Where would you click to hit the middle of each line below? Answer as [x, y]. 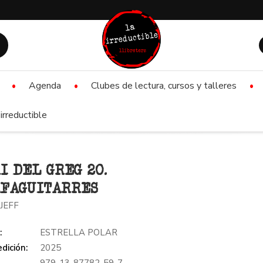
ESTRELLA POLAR [79, 232]
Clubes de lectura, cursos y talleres [164, 86]
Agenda [45, 86]
